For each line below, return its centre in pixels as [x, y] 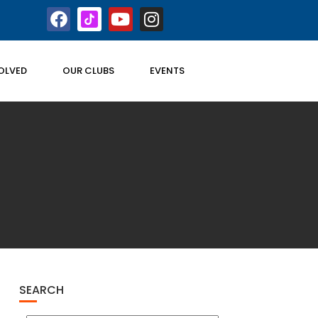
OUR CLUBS [88, 71]
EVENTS [167, 71]
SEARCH [41, 290]
